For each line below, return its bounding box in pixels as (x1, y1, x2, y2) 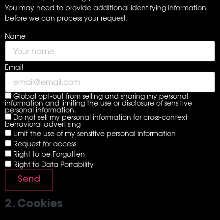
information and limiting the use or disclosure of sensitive (5, 98, 192, 107)
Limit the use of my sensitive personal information (11, 129, 176, 138)
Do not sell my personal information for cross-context (11, 112, 188, 121)
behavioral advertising (5, 119, 81, 128)
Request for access (11, 139, 76, 148)
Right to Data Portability (11, 160, 94, 169)
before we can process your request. (5, 14, 127, 23)
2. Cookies (5, 199, 63, 210)
